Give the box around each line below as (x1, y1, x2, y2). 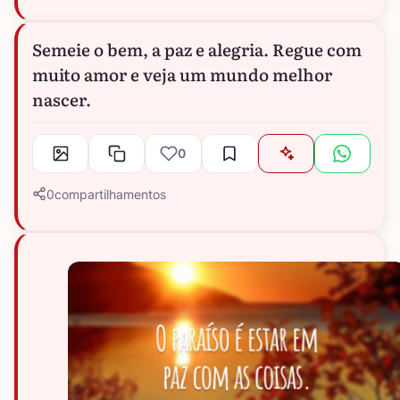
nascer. (32, 86, 91, 112)
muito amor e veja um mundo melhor (32, 61, 332, 87)
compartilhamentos (54, 186, 166, 202)
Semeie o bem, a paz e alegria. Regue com (32, 36, 362, 62)
